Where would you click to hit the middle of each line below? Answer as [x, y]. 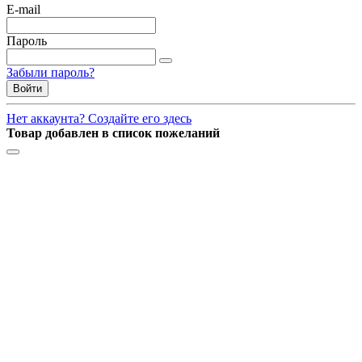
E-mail [23, 10]
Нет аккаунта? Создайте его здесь [99, 119]
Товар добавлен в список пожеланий [113, 133]
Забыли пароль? [51, 73]
